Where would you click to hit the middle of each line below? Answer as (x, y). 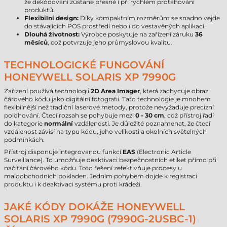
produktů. (40, 10)
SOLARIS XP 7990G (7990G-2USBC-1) (100, 219)
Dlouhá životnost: (52, 34)
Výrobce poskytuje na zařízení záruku (137, 34)
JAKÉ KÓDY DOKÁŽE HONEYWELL (94, 207)
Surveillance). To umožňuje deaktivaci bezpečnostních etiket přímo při (110, 160)
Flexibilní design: (51, 18)
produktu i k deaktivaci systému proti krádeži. (73, 184)
